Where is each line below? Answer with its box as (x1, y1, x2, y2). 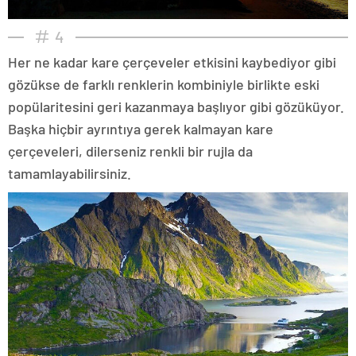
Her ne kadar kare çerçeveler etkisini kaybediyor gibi (8, 52, 336, 71)
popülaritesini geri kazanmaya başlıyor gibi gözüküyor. (8, 97, 344, 115)
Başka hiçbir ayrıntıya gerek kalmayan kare (8, 119, 273, 137)
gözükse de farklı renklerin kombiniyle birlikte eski (8, 75, 319, 93)
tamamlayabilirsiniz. (8, 164, 131, 182)
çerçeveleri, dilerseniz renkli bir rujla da (8, 141, 253, 160)
